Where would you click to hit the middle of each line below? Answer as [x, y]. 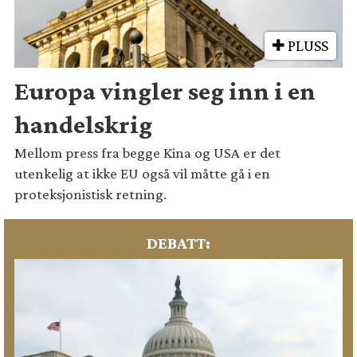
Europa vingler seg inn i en [165, 90]
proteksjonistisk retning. [91, 194]
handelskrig [84, 124]
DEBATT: [178, 243]
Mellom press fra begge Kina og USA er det [148, 153]
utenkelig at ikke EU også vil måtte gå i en [143, 174]
